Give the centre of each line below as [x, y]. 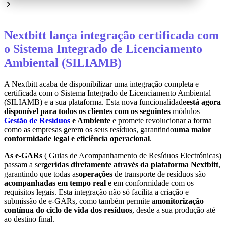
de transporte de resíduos [153, 174]
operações [96, 174]
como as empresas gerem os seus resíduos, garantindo [89, 130]
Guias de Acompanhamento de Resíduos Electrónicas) [135, 156]
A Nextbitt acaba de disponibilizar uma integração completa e [101, 84]
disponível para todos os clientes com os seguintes [87, 111]
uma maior [193, 130]
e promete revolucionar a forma [161, 121]
